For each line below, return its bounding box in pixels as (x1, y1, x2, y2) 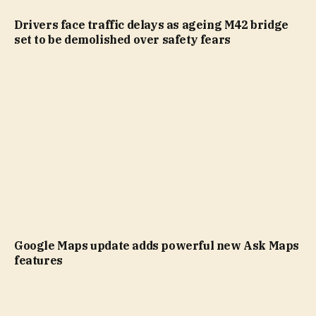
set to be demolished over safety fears (14, 32, 231, 47)
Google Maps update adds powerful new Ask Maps (14, 238, 300, 253)
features (14, 253, 63, 267)
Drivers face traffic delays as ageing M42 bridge (14, 17, 288, 32)
